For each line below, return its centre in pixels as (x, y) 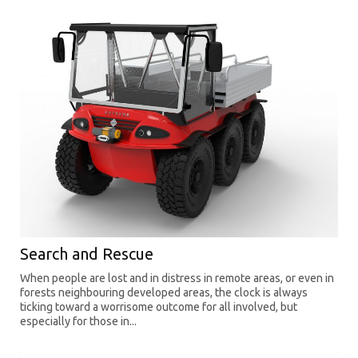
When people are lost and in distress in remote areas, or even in (177, 278)
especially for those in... (78, 321)
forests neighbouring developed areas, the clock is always (164, 292)
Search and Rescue (87, 253)
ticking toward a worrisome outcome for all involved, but (159, 306)
